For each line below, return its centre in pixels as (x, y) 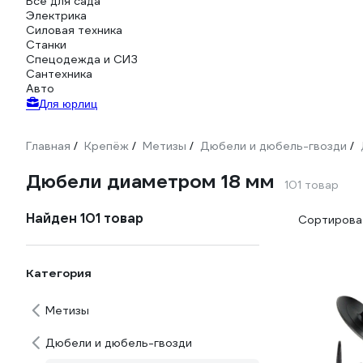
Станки (46, 45)
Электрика (56, 15)
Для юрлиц (68, 104)
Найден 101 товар (85, 218)
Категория (59, 273)
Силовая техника (74, 30)
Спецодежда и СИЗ (82, 59)
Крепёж (107, 146)
